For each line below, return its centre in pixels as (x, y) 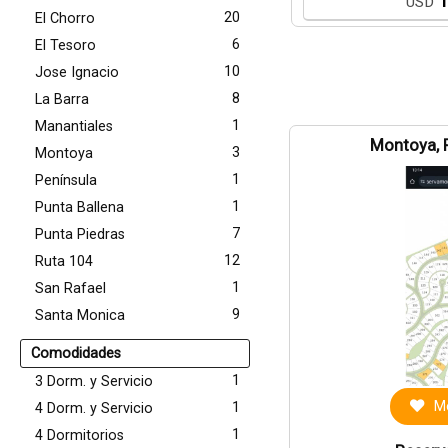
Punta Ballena (79, 207)
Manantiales (74, 126)
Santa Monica (80, 315)
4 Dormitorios (79, 435)
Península (66, 180)
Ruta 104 (64, 261)
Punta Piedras (80, 234)
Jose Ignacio (77, 72)
